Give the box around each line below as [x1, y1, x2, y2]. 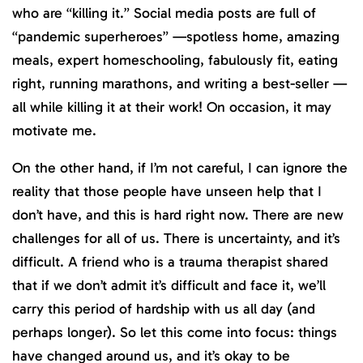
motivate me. [12, 121, 96, 139]
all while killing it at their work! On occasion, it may [12, 97, 331, 116]
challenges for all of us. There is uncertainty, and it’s [12, 229, 340, 248]
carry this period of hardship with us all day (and [12, 300, 315, 318]
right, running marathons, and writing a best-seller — [12, 74, 347, 92]
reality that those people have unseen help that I [12, 182, 322, 201]
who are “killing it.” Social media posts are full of [12, 3, 316, 22]
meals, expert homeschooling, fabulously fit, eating [12, 50, 338, 69]
